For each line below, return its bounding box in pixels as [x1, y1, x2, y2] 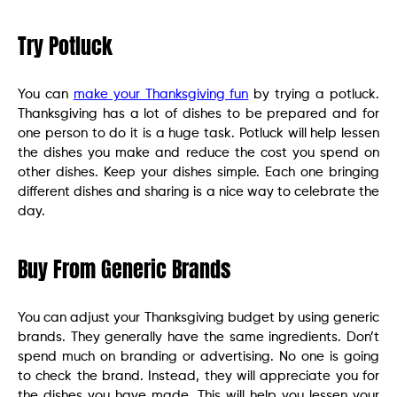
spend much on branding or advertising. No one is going [18, 349, 379, 363]
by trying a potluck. [248, 87, 380, 101]
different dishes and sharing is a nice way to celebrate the [18, 184, 379, 198]
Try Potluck [18, 29, 113, 62]
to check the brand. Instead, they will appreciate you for [18, 369, 379, 383]
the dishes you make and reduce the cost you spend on [18, 145, 379, 160]
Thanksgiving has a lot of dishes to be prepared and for [18, 106, 379, 121]
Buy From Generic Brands [18, 253, 230, 285]
